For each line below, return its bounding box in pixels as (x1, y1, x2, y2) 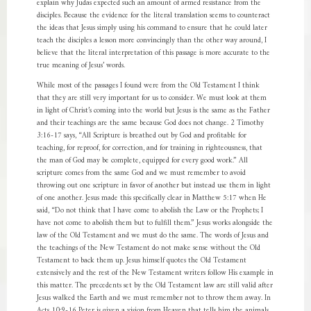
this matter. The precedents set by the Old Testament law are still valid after (36, 279, 273, 292)
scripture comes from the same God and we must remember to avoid (36, 167, 246, 180)
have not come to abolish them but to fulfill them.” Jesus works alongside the (36, 217, 273, 230)
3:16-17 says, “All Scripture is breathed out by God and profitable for (36, 129, 246, 142)
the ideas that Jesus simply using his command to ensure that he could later (36, 22, 267, 35)
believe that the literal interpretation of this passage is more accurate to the (36, 47, 270, 60)
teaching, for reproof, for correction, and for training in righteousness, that (36, 142, 262, 155)
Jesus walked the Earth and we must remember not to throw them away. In (36, 292, 271, 305)
